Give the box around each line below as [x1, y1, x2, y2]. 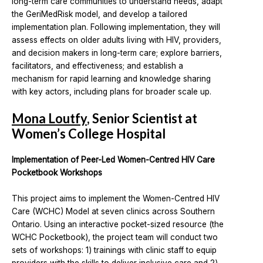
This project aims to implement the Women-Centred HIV [12, 194, 220, 203]
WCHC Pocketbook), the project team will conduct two [12, 232, 218, 242]
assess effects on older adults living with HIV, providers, [12, 35, 221, 45]
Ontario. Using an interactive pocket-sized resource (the [12, 220, 224, 229]
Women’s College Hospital [12, 126, 166, 142]
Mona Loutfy [12, 110, 87, 127]
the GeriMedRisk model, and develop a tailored [12, 9, 187, 19]
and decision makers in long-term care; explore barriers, [12, 48, 222, 58]
